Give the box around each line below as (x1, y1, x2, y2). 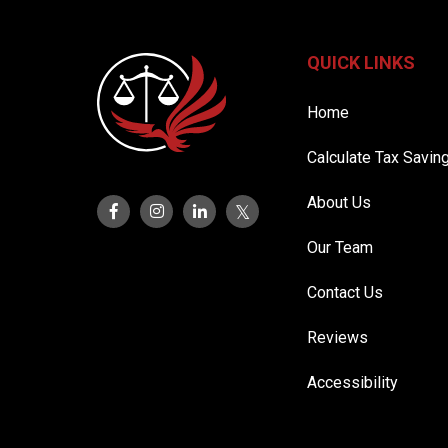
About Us (306, 193, 371, 212)
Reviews (306, 328, 368, 347)
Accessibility (306, 373, 398, 392)
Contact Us (306, 283, 383, 302)
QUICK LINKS (306, 52, 415, 73)
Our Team (306, 238, 373, 257)
